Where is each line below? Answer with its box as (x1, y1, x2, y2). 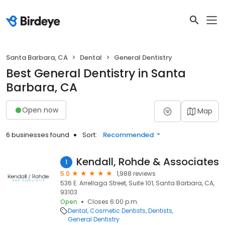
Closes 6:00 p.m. (87, 197, 139, 206)
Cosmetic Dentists (90, 206, 146, 215)
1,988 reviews (117, 169, 156, 178)
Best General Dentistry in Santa (6, 65, 186, 81)
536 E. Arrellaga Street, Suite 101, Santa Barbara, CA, (60, 179, 214, 187)
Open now (22, 104, 58, 115)
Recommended (103, 130, 154, 140)
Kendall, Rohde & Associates (76, 155, 219, 169)
